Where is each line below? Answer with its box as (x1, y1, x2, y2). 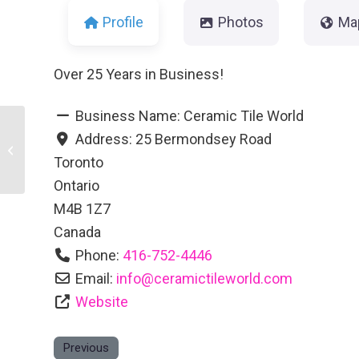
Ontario (54, 176, 99, 194)
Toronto (54, 153, 103, 171)
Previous (63, 340, 110, 355)
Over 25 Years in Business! (54, 66, 224, 83)
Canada (54, 223, 101, 240)
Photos (217, 14, 264, 30)
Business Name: (75, 107, 184, 124)
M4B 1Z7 (54, 200, 111, 217)
